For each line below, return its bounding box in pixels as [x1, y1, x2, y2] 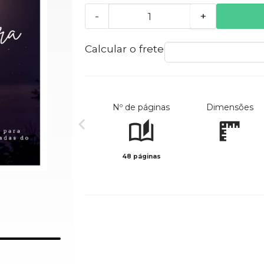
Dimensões [206, 102, 253, 113]
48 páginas [121, 153, 161, 161]
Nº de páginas [113, 102, 170, 113]
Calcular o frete [84, 42, 164, 55]
